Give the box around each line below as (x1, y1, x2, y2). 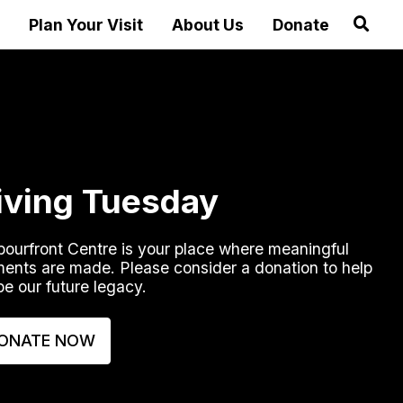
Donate (272, 15, 329, 34)
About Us (171, 15, 244, 34)
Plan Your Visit (28, 15, 143, 34)
